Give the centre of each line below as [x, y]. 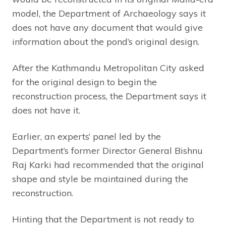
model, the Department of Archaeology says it [109, 13]
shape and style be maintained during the [100, 179]
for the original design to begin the [84, 82]
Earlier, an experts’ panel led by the [87, 136]
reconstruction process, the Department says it [109, 96]
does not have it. [46, 110]
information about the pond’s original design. [106, 41]
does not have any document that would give [107, 27]
